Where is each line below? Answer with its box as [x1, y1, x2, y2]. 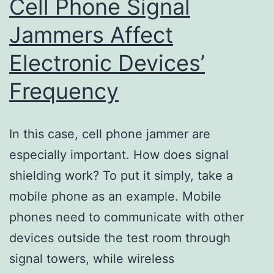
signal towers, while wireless [9, 251, 174, 266]
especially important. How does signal [9, 147, 229, 162]
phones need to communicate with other [9, 209, 244, 224]
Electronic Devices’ [9, 49, 205, 76]
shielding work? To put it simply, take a [9, 168, 233, 183]
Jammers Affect [9, 21, 173, 48]
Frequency [9, 77, 119, 105]
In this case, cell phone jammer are [9, 126, 210, 141]
